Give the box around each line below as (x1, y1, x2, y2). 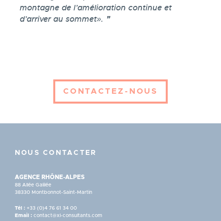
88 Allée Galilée (15, 182, 51, 187)
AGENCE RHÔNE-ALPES (15, 174, 85, 180)
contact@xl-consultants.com (34, 213, 102, 218)
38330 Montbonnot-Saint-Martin (15, 189, 92, 195)
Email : (15, 213, 34, 218)
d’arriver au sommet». (20, 14, 103, 25)
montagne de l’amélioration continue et (20, 3, 172, 13)
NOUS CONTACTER (15, 149, 97, 157)
